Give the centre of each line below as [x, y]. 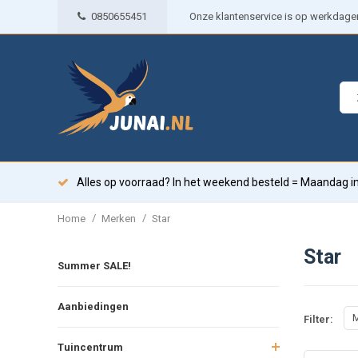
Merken [119, 218]
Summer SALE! [94, 265]
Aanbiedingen [93, 306]
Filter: [318, 320]
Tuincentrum [90, 347]
